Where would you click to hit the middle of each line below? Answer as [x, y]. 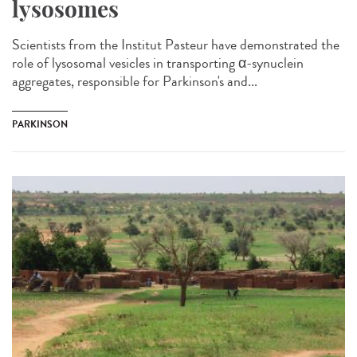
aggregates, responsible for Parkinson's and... [135, 81]
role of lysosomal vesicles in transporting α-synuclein [158, 63]
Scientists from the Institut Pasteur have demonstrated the [176, 44]
